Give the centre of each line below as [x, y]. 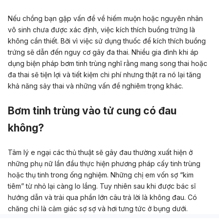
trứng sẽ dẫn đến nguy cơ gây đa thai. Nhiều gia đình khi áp [103, 52]
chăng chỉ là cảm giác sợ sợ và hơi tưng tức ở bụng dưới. [98, 208]
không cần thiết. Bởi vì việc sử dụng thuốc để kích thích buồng [107, 41]
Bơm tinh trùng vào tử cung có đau [92, 110]
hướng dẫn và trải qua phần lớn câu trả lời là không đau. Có [102, 197]
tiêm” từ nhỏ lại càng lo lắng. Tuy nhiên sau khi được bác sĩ [102, 186]
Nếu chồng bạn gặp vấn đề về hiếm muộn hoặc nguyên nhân [105, 18]
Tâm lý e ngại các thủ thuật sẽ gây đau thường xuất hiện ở [100, 152]
